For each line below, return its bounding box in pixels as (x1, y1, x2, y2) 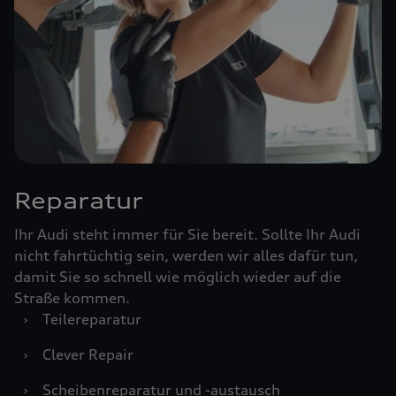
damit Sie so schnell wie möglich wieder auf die (14, 268, 341, 286)
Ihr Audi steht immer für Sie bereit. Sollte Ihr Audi (14, 225, 361, 243)
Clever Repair (42, 346, 133, 363)
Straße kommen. (14, 289, 130, 307)
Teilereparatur (42, 310, 141, 328)
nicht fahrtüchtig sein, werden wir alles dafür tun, (14, 247, 358, 264)
